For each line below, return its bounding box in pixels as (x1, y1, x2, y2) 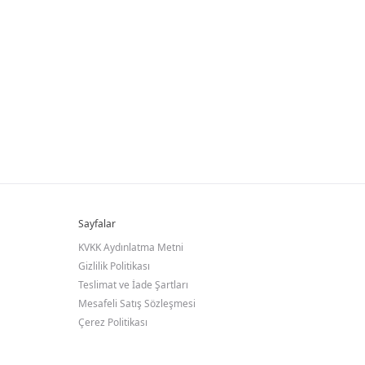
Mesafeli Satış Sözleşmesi (78, 297, 196, 310)
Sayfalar (78, 217, 116, 231)
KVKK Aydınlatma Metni (78, 240, 183, 254)
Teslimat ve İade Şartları (78, 278, 188, 292)
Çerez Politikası (78, 315, 147, 329)
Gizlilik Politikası (78, 259, 150, 273)
